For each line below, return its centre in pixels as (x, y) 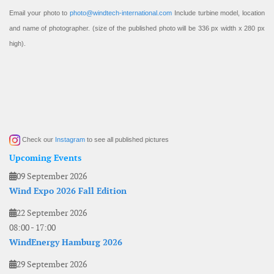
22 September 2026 (52, 213)
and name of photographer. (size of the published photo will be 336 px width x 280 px (137, 28)
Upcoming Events (45, 158)
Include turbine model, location (218, 13)
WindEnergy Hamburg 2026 (66, 243)
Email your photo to (39, 13)
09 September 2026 (52, 176)
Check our (38, 140)
